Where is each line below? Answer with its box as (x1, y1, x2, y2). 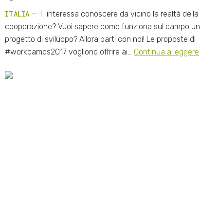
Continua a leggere (134, 47, 199, 56)
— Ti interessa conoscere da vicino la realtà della (29, 9, 199, 18)
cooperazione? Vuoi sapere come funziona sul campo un (5, 21, 200, 31)
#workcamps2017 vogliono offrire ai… (5, 47, 134, 56)
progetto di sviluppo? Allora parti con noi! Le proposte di (5, 34, 196, 44)
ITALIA (5, 9, 29, 18)
